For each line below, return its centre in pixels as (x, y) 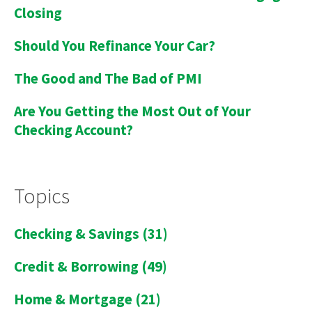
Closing (38, 13)
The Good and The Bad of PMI (108, 78)
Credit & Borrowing (78, 266)
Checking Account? (73, 130)
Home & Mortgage (75, 299)
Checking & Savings (78, 233)
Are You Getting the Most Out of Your (132, 111)
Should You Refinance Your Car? (115, 45)
